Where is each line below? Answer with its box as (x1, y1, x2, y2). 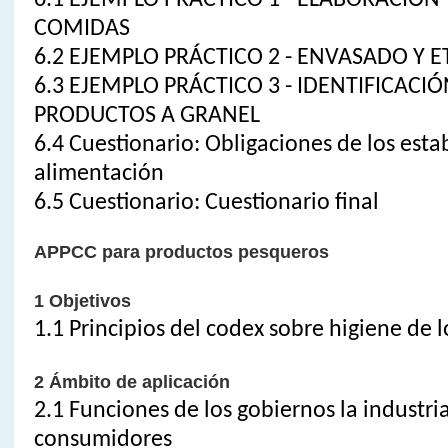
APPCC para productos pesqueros (33, 241, 329, 262)
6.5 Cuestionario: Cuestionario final (33, 190, 379, 215)
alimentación (33, 161, 164, 186)
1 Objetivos (33, 290, 131, 311)
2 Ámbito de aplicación (33, 371, 230, 392)
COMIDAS (33, 16, 130, 41)
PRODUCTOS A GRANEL (33, 103, 260, 128)
